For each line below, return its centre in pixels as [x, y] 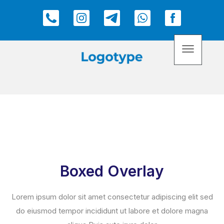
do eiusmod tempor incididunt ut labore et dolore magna [112, 211]
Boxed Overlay [112, 171]
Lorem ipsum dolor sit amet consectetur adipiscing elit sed [112, 197]
